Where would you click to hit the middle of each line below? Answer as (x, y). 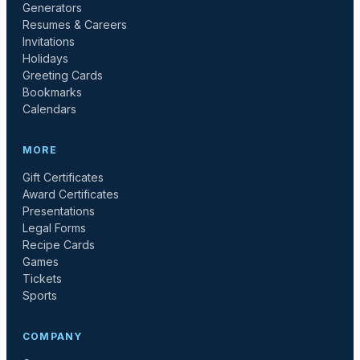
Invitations (49, 41)
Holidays (45, 58)
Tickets (42, 278)
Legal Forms (54, 228)
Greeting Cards (63, 75)
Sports (40, 295)
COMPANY (53, 336)
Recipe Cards (59, 245)
